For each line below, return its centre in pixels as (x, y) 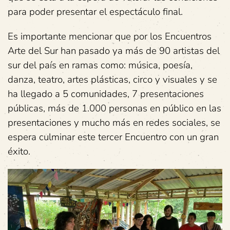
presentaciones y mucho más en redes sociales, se (114, 122)
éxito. (19, 151)
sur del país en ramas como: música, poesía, (100, 65)
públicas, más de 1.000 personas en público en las (114, 108)
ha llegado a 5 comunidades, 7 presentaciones (106, 94)
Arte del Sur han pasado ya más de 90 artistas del (114, 51)
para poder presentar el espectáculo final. (95, 12)
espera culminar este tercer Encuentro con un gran (113, 137)
